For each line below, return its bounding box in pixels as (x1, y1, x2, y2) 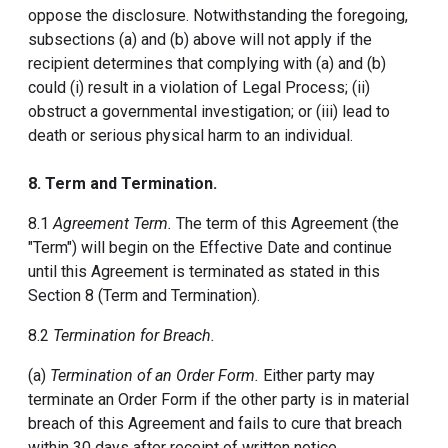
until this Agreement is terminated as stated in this (28, 262, 380, 281)
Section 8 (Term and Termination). (28, 286, 260, 305)
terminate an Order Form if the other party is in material (28, 390, 409, 409)
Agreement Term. (53, 214, 172, 233)
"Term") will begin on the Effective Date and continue (28, 238, 392, 257)
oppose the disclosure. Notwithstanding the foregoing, (28, 6, 408, 25)
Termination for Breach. (53, 326, 215, 345)
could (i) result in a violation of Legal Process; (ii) (28, 78, 370, 97)
